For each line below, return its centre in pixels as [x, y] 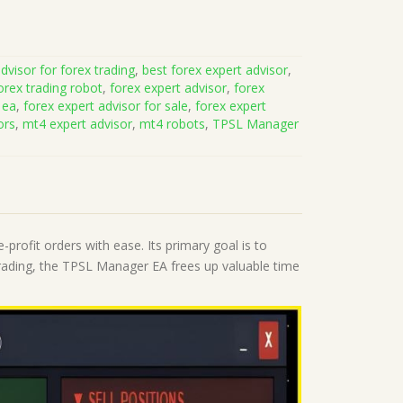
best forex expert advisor [215, 69]
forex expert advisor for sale [106, 105]
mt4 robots [173, 123]
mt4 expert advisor [78, 123]
